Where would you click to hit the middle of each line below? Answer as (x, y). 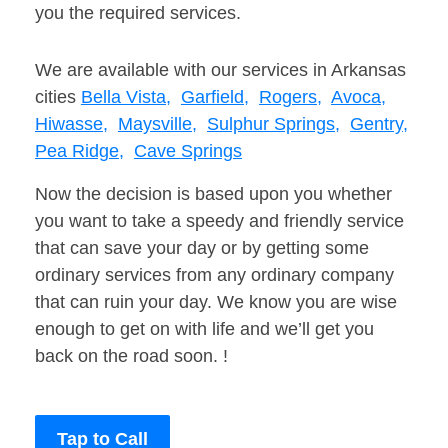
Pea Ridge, (79, 151)
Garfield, (215, 97)
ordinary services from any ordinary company (214, 275)
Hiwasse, (71, 124)
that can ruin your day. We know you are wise (216, 302)
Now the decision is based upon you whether (213, 194)
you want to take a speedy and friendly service (219, 221)
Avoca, (358, 97)
